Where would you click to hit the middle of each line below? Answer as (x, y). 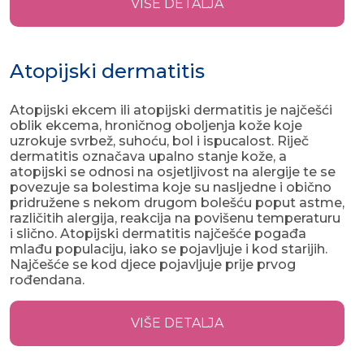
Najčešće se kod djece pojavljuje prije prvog (153, 265)
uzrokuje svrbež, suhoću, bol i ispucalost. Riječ (159, 141)
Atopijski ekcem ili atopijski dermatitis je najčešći (171, 110)
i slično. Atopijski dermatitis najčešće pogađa (158, 234)
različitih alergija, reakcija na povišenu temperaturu (175, 219)
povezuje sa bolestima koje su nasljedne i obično (171, 188)
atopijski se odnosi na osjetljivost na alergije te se (173, 172)
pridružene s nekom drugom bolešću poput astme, (177, 203)
